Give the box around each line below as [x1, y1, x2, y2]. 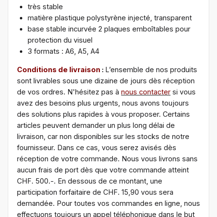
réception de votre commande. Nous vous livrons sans [17, 154, 198, 163]
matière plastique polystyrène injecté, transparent [28, 14, 192, 22]
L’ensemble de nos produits [105, 65, 197, 74]
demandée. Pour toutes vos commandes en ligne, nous [17, 199, 200, 207]
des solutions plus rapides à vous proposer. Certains [17, 109, 190, 118]
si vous [170, 87, 196, 96]
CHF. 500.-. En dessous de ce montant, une [17, 176, 162, 185]
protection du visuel [28, 36, 93, 45]
